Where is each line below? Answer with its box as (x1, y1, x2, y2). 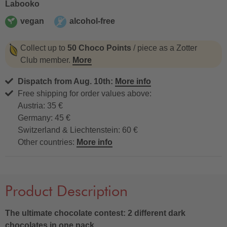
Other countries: (18, 138, 77, 146)
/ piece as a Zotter (131, 44, 197, 52)
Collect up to (20, 44, 67, 52)
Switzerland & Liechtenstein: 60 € (18, 126, 138, 134)
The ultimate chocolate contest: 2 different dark (5, 209, 185, 218)
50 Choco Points (67, 44, 131, 52)
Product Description (5, 185, 128, 199)
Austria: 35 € (18, 101, 63, 110)
